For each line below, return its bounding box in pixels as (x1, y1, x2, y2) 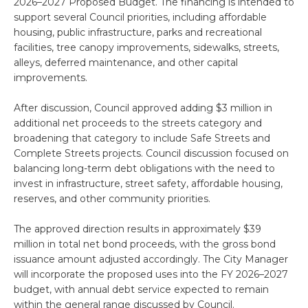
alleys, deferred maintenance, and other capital (14, 56, 238, 69)
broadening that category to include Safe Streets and (14, 131, 270, 144)
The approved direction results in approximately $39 (14, 222, 261, 235)
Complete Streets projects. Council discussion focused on (14, 146, 289, 159)
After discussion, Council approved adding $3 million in (14, 101, 272, 114)
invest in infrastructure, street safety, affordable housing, (14, 177, 283, 190)
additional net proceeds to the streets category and (14, 116, 262, 129)
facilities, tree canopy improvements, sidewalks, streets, (14, 41, 279, 54)
